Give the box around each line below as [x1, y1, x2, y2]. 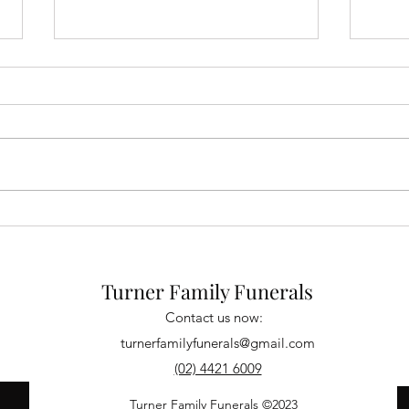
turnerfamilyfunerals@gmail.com [121, 334, 315, 352]
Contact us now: [164, 309, 263, 327]
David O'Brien [76, 142, 177, 164]
